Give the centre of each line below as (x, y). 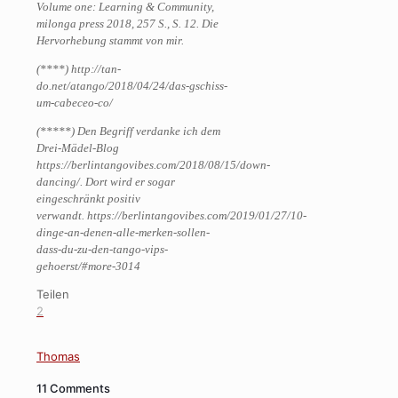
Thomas (58, 357)
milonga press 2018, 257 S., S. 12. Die (127, 24)
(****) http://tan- (79, 69)
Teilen (53, 295)
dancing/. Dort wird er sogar (106, 182)
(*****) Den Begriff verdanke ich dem (128, 131)
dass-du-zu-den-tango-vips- (102, 250)
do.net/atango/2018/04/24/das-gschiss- (132, 86)
